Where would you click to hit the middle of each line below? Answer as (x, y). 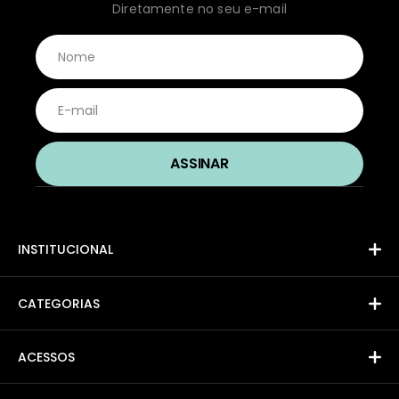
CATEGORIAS (59, 304)
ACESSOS (46, 357)
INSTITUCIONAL (65, 249)
